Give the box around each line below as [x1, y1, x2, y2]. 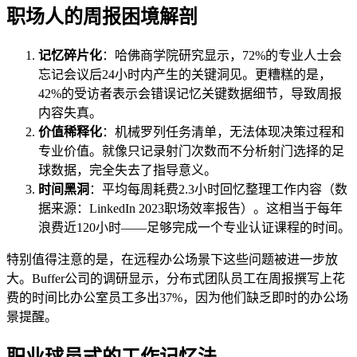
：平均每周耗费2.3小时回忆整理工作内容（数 [89, 182, 347, 197]
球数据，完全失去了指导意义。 [38, 163, 217, 178]
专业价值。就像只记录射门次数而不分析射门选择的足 [38, 144, 344, 159]
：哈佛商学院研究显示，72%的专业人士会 [102, 49, 342, 63]
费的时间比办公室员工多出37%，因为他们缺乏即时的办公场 [6, 291, 348, 305]
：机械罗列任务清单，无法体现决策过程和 [102, 125, 344, 139]
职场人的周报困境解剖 [6, 6, 198, 28]
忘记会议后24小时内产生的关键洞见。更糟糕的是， [38, 68, 331, 82]
